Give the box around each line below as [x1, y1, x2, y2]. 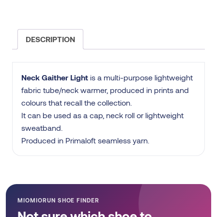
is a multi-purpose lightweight [88, 72, 193, 82]
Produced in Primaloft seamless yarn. [21, 135, 149, 145]
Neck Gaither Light [21, 72, 88, 82]
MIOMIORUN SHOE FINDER [17, 196, 100, 203]
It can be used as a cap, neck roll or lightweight [21, 110, 184, 120]
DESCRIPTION [26, 34, 75, 44]
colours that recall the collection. [21, 97, 132, 107]
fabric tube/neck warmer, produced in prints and [21, 85, 189, 94]
